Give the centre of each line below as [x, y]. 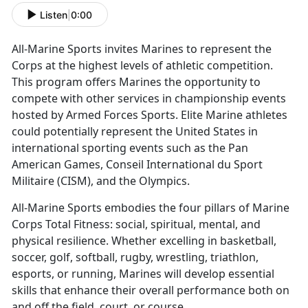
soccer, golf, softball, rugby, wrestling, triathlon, [135, 257]
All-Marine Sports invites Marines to [106, 49]
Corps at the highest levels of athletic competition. [142, 66]
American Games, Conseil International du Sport [137, 165]
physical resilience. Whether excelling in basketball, [144, 241]
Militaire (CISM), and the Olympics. [102, 181]
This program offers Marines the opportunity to [136, 82]
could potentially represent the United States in [135, 132]
